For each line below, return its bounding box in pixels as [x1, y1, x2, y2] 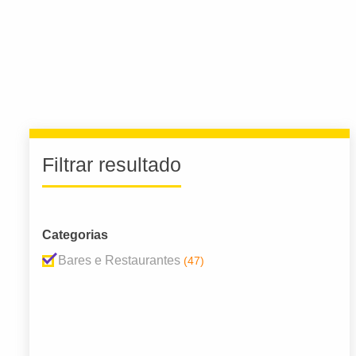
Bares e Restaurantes [58, 253, 180, 268]
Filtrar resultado [42, 153, 181, 176]
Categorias [42, 228, 108, 242]
